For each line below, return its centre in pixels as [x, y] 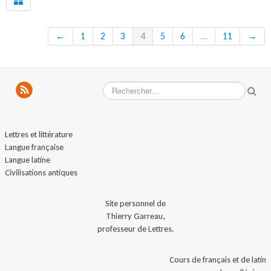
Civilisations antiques [41, 172]
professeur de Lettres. [135, 228]
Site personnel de [135, 203]
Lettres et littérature [39, 134]
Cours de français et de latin [218, 259]
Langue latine [28, 159]
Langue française [34, 147]
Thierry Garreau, [135, 216]
